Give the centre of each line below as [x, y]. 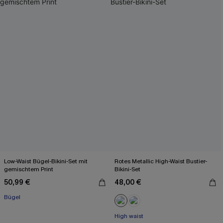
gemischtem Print [29, 169]
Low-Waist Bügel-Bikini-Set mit [46, 161]
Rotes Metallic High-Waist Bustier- [161, 161]
